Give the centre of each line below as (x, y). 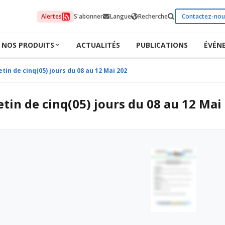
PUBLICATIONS (162, 45)
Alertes (51, 16)
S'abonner (88, 16)
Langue (121, 16)
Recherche (153, 16)
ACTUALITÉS (98, 45)
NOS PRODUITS (28, 45)
